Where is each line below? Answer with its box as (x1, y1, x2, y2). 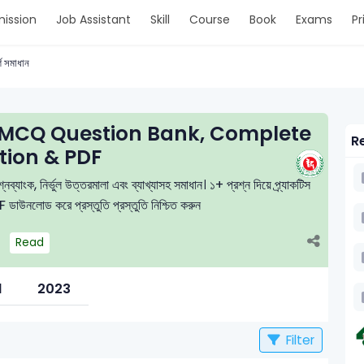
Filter (282, 331, 314, 349)
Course (188, 11, 230, 28)
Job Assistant (55, 11, 131, 28)
